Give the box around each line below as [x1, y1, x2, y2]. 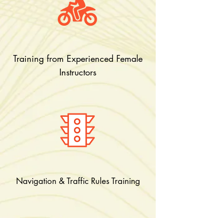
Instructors [59, 66, 96, 78]
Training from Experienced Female [13, 53, 143, 64]
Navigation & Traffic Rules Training [16, 176, 140, 186]
